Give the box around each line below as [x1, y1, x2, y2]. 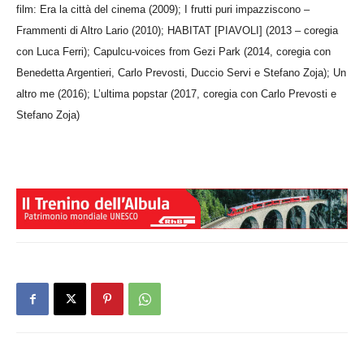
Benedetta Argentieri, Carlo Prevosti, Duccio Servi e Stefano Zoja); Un [16, 66, 346, 79]
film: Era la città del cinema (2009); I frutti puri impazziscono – [16, 2, 310, 15]
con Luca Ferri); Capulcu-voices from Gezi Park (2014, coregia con [16, 45, 331, 58]
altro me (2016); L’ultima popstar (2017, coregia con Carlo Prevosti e [16, 87, 336, 100]
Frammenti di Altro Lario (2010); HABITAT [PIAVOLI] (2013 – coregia [16, 24, 338, 37]
